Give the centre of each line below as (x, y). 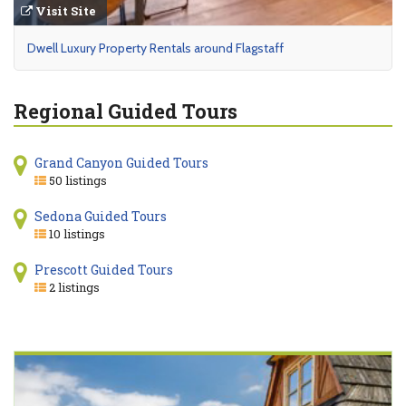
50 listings (76, 181)
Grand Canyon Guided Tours (121, 163)
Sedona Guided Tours (100, 217)
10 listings (75, 234)
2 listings (72, 288)
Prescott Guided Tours (103, 270)
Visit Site (64, 11)
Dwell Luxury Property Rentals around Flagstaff (155, 48)
